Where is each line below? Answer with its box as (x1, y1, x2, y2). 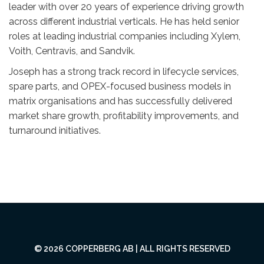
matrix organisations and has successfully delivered (9, 95, 232, 107)
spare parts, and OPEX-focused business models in (9, 81, 231, 92)
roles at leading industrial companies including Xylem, (9, 31, 240, 42)
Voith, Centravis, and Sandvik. (9, 45, 135, 57)
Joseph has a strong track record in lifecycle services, (9, 66, 239, 77)
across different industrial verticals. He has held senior (9, 16, 239, 27)
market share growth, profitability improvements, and (9, 110, 239, 121)
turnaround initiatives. (9, 125, 101, 136)
